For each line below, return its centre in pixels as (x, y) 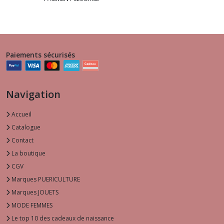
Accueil (21, 114)
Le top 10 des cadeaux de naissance (62, 218)
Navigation (33, 94)
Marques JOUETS (34, 192)
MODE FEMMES (31, 205)
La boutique (28, 153)
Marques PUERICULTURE (45, 179)
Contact (22, 140)
